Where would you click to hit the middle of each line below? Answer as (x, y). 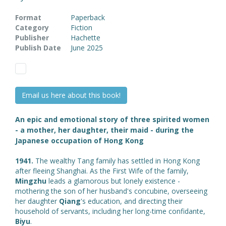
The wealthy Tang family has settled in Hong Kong (117, 160)
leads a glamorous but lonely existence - (113, 181)
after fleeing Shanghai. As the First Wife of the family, (102, 171)
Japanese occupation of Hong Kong (79, 140)
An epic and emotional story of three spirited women (112, 119)
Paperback (88, 17)
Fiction (81, 27)
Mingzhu (31, 181)
